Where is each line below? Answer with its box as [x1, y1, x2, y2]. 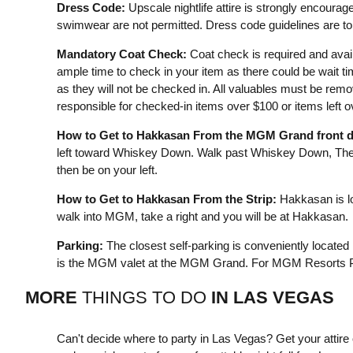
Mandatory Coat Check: [56, 46, 187, 61]
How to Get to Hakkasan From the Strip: [56, 191, 277, 206]
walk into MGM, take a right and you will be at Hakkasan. [56, 209, 348, 223]
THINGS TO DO [76, 287, 211, 307]
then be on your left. [56, 162, 158, 176]
